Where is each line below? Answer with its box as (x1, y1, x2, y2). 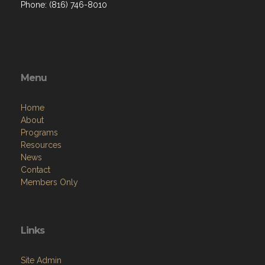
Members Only (21, 177, 78, 187)
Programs (21, 128, 58, 137)
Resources (21, 140, 62, 150)
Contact (21, 165, 50, 174)
